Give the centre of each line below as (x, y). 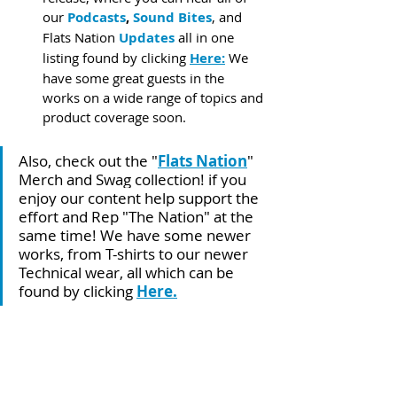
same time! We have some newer (136, 235)
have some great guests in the (135, 78)
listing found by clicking (116, 57)
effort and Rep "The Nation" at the (138, 216)
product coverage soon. (114, 117)
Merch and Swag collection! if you (134, 179)
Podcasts (97, 17)
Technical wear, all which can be (128, 272)
